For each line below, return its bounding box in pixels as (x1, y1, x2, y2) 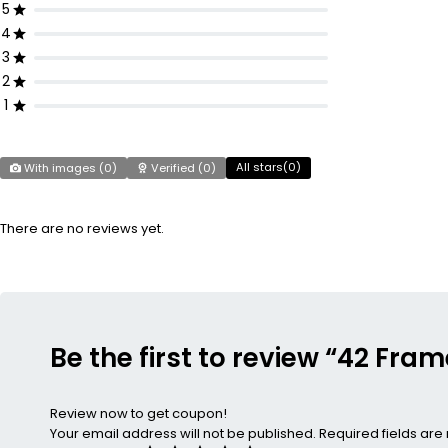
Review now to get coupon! (50, 404, 227, 423)
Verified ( (148, 160, 203, 176)
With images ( (21, 160, 104, 176)
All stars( (236, 159, 288, 175)
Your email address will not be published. (50, 424, 316, 443)
